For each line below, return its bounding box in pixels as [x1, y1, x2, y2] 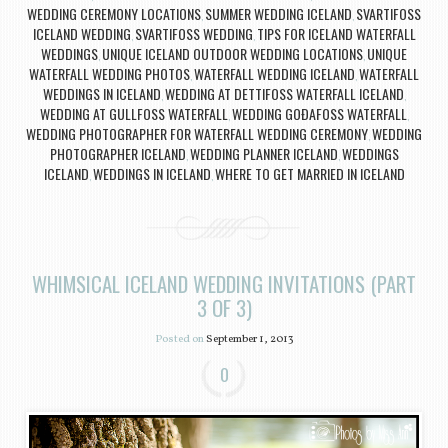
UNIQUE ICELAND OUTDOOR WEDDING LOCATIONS [102, 43, 363, 65]
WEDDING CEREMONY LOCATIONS [27, 3, 201, 25]
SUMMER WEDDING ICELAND [205, 3, 352, 25]
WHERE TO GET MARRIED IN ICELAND [214, 163, 405, 185]
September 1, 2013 [205, 331, 294, 348]
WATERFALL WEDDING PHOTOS [29, 63, 190, 85]
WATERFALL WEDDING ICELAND [194, 63, 355, 85]
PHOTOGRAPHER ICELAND [49, 143, 186, 165]
